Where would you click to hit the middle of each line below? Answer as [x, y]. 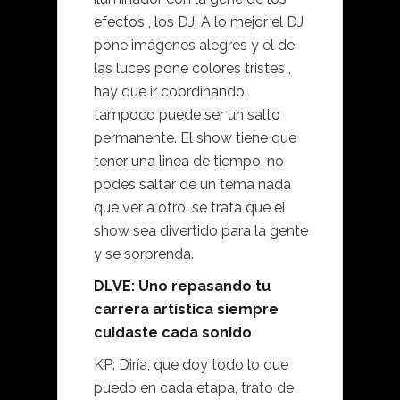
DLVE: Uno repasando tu [182, 287]
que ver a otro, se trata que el [190, 208]
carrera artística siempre [186, 310]
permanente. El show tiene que [195, 138]
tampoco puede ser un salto [187, 115]
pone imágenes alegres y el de [194, 46]
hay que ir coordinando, [171, 92]
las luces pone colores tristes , [192, 69]
